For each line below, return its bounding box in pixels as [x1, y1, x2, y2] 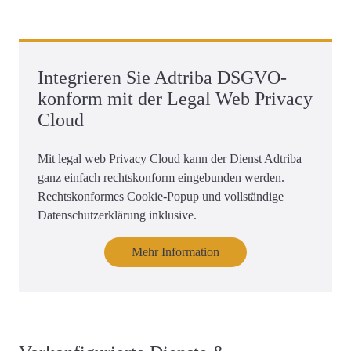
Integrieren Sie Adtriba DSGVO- [38, 67, 287, 89]
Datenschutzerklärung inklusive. [38, 208, 197, 223]
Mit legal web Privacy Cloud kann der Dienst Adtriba [38, 152, 302, 166]
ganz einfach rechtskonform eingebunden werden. [38, 171, 284, 185]
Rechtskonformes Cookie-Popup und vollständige [38, 190, 284, 204]
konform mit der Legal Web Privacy [38, 89, 313, 110]
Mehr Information [132, 245, 219, 259]
